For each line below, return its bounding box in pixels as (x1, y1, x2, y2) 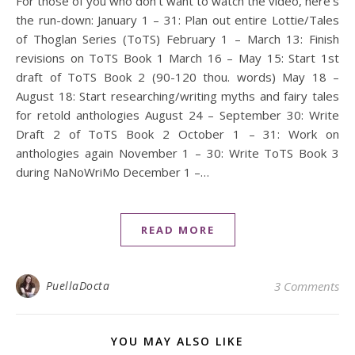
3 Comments (274, 277, 339, 294)
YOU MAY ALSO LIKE (111, 333, 244, 349)
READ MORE (140, 222, 215, 237)
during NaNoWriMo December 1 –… (16, 163, 209, 180)
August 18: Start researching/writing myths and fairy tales (16, 87, 339, 104)
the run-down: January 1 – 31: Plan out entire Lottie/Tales (16, 11, 339, 28)
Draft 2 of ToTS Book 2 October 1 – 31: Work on (16, 125, 339, 142)
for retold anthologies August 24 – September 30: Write (16, 106, 339, 123)
